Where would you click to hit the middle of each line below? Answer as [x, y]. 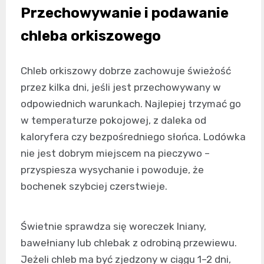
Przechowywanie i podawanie [125, 13]
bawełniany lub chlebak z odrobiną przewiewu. [129, 243]
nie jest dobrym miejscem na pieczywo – [115, 154]
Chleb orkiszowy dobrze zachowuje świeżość [126, 71]
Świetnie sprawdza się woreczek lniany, [113, 227]
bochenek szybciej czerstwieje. [94, 187]
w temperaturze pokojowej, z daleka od [113, 121]
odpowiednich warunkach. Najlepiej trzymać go [131, 104]
